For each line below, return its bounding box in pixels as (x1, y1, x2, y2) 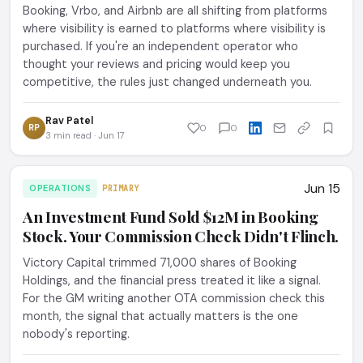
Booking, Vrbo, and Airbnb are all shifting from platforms (23, 3, 327, 18)
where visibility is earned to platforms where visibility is (23, 21, 326, 36)
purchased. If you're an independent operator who (23, 39, 298, 53)
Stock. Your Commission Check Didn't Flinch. (23, 225, 340, 246)
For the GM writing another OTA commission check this (23, 291, 325, 305)
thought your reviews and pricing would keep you (23, 57, 290, 71)
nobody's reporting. (23, 327, 130, 341)
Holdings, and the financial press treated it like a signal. (23, 273, 321, 288)
